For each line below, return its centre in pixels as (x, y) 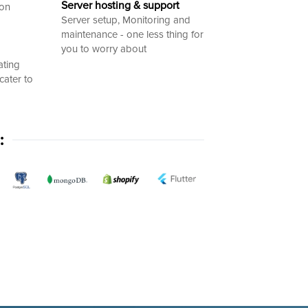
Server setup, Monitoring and (125, 20)
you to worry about (103, 48)
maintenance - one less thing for (132, 34)
